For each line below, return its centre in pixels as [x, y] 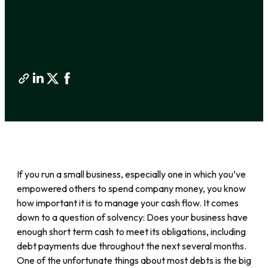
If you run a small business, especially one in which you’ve [131, 174]
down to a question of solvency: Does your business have [132, 217]
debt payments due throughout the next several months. [132, 246]
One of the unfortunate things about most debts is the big [134, 261]
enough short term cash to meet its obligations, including [131, 232]
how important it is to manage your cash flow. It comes [128, 203]
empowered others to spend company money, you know [131, 189]
